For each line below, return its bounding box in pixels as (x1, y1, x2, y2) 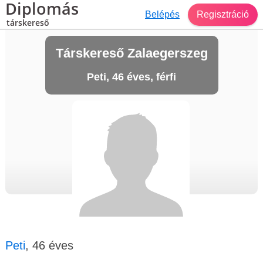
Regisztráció (197, 9, 249, 19)
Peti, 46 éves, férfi (87, 71, 176, 83)
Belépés (145, 9, 180, 19)
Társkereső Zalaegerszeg (55, 46, 208, 60)
